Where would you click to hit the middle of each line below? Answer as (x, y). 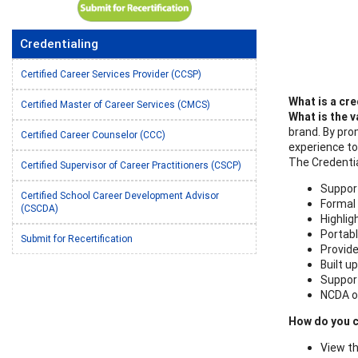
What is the (319, 116)
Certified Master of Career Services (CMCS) (115, 105)
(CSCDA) (40, 209)
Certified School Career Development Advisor (120, 196)
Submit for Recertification (77, 239)
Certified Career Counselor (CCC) (93, 135)
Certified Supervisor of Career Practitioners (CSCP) (131, 165)
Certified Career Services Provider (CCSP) (111, 74)
